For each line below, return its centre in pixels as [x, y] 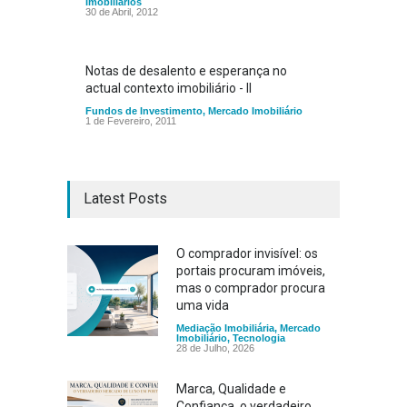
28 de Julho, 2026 [215, 348]
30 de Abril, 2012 [122, 12]
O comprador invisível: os [247, 253]
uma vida [203, 305]
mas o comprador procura [251, 288]
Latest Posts [125, 199]
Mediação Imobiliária [225, 328]
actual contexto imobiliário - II [169, 88]
